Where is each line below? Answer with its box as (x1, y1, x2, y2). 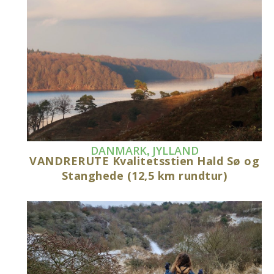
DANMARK (90, 143, 147, 158)
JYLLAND (152, 143, 199, 158)
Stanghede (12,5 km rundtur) (61, 168, 228, 183)
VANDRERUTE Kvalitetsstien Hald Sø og (29, 154, 260, 169)
